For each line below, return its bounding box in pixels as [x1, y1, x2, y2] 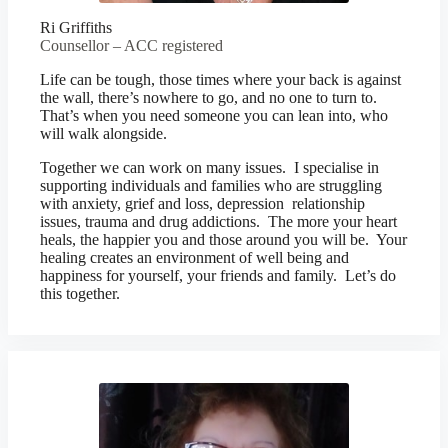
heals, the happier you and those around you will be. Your [40, 231, 407, 248]
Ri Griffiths [40, 19, 112, 36]
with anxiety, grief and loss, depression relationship [40, 195, 365, 212]
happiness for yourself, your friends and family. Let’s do [40, 267, 396, 284]
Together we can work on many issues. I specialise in [40, 159, 379, 176]
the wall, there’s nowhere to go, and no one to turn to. [40, 89, 377, 106]
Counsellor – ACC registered [40, 37, 223, 54]
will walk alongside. [40, 125, 167, 142]
